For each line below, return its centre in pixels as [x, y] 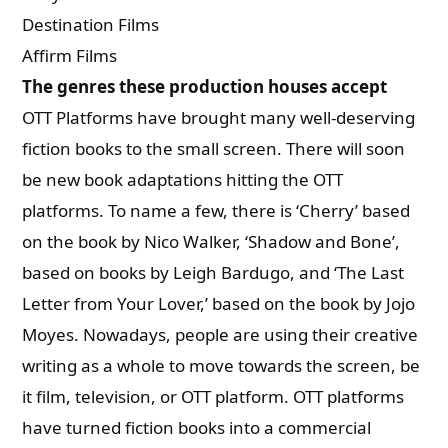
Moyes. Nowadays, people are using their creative [220, 334]
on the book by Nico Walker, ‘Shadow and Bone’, [211, 241]
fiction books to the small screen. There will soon [214, 148]
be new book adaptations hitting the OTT [183, 179]
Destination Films [91, 24]
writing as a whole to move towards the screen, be [221, 365]
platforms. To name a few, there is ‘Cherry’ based [216, 210]
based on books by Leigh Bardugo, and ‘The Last [213, 272]
